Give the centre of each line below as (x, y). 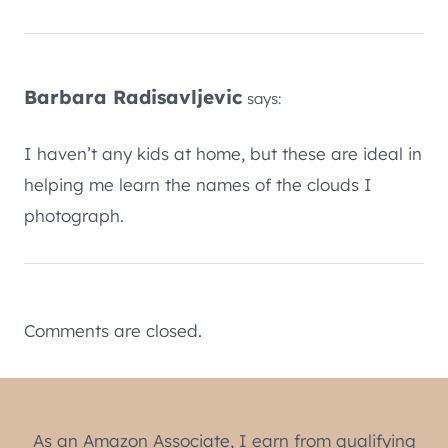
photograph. (74, 215)
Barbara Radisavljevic (133, 96)
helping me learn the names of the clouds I (198, 184)
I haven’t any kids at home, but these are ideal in (223, 153)
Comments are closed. (113, 330)
